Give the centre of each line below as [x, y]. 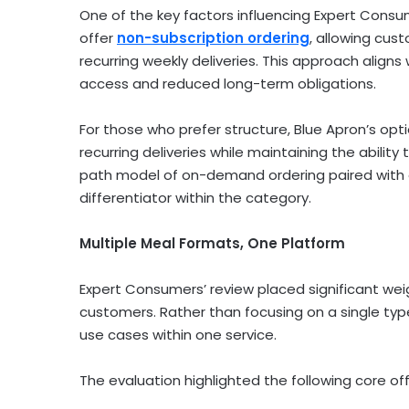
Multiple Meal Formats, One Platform [212, 244]
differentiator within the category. [195, 198]
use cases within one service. [178, 335]
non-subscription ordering [213, 38]
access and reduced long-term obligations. [228, 84]
